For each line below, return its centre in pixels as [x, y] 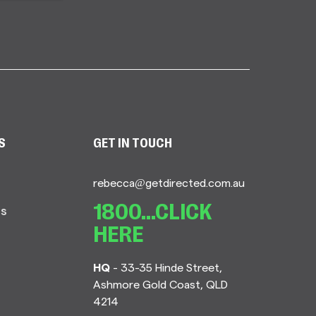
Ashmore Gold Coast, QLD [161, 284]
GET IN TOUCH [133, 144]
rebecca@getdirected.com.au [169, 182]
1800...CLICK [153, 213]
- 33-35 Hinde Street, [166, 267]
